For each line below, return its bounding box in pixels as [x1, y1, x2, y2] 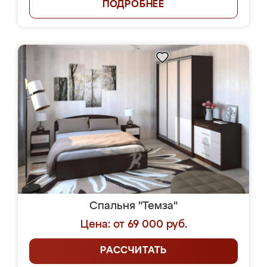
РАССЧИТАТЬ [100, 246, 167, 256]
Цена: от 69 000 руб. [80, 219, 187, 230]
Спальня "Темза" [89, 201, 178, 212]
